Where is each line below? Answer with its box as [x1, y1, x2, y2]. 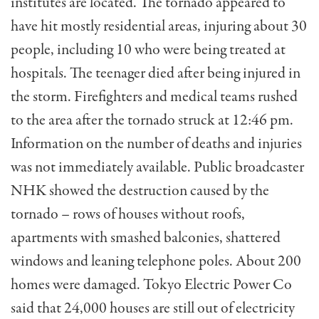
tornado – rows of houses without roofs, [11, 204, 245, 226]
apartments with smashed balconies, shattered [11, 227, 281, 249]
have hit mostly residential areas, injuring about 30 [11, 16, 307, 38]
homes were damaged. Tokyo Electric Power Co [11, 274, 292, 296]
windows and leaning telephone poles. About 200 [11, 251, 301, 273]
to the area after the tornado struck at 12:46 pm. [11, 110, 293, 132]
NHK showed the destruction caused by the [11, 180, 269, 202]
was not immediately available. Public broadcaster [11, 157, 304, 179]
